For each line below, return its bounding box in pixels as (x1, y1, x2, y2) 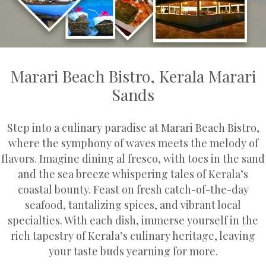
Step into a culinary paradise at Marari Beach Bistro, (7, 120, 259, 134)
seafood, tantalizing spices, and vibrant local (25, 197, 241, 211)
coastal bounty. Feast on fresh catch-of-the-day (17, 182, 249, 196)
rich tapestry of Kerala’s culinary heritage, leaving (11, 228, 255, 242)
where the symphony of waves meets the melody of (8, 135, 258, 150)
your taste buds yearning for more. (48, 243, 218, 258)
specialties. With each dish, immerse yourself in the (8, 213, 258, 227)
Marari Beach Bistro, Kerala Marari (10, 65, 256, 87)
